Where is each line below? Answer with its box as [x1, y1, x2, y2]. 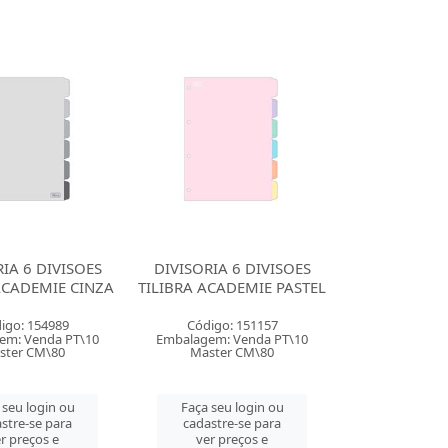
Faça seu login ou [180, 398, 284, 416]
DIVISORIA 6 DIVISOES [153, 258, 311, 278]
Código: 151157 [186, 316, 278, 334]
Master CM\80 [190, 343, 275, 361]
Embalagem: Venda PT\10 [156, 330, 309, 348]
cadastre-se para [183, 414, 282, 432]
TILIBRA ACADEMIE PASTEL [138, 277, 327, 297]
